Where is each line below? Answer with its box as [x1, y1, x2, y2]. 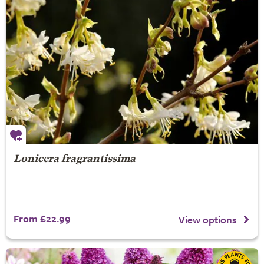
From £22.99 [13, 211, 71, 226]
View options [179, 212, 237, 227]
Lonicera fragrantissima [13, 154, 136, 164]
